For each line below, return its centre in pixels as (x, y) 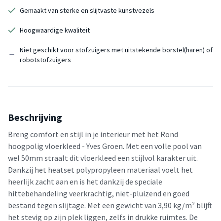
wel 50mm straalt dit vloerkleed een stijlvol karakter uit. (103, 158)
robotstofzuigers (45, 59)
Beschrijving (35, 117)
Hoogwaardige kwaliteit (55, 30)
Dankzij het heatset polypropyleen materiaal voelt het (100, 169)
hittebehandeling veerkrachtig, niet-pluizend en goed (99, 193)
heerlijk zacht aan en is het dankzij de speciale (85, 181)
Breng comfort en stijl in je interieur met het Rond (93, 134)
